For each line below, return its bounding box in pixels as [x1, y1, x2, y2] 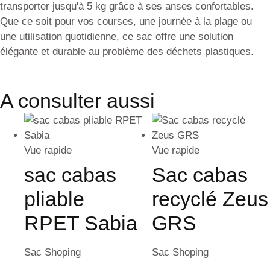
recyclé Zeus [152, 187, 269, 211]
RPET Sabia [24, 212, 137, 235]
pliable [24, 187, 84, 211]
